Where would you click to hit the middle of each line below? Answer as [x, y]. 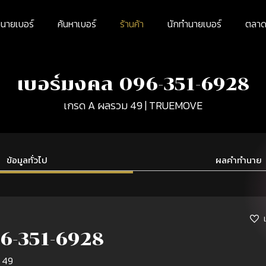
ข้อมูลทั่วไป [27, 160]
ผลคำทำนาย [239, 160]
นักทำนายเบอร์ [194, 23]
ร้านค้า [132, 23]
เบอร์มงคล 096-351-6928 [133, 84]
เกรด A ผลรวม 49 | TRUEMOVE [133, 105]
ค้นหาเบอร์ [77, 23]
